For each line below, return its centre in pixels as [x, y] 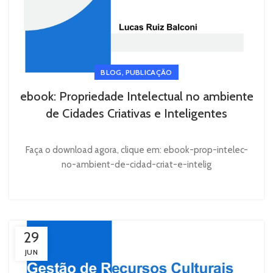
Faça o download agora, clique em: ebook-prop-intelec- [136, 150]
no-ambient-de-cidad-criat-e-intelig [136, 165]
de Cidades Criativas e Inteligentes [136, 114]
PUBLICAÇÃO [149, 73]
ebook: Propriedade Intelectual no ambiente [136, 97]
